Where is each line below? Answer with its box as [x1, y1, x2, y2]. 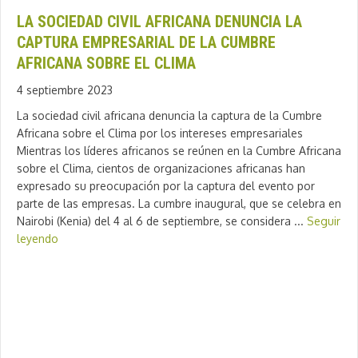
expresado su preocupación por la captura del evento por [17, 179, 315, 193]
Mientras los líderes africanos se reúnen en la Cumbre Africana [17, 144, 341, 158]
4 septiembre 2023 [17, 83, 113, 97]
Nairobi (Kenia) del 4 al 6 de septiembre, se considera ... [17, 214, 307, 229]
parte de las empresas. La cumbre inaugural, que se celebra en [17, 197, 341, 211]
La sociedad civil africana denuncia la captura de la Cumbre [17, 109, 322, 123]
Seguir [307, 214, 340, 229]
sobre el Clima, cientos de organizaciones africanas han [17, 161, 305, 176]
